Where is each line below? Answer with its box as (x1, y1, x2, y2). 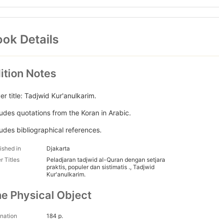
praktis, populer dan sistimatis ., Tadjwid (46, 163, 154, 171)
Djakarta (46, 145, 70, 153)
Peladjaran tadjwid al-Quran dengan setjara (46, 156, 165, 164)
